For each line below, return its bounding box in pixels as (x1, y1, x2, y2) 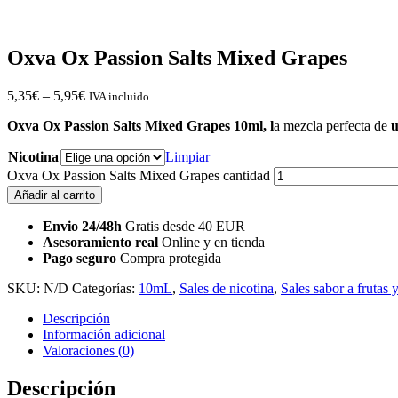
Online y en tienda (162, 234, 265, 250)
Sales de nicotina (179, 280, 274, 296)
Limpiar (165, 148, 210, 164)
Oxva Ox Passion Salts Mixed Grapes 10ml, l (7, 117, 274, 133)
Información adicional (43, 326, 165, 342)
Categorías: (72, 280, 139, 296)
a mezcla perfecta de (274, 117, 391, 133)
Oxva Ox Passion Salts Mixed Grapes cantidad (7, 167, 270, 183)
